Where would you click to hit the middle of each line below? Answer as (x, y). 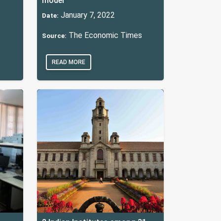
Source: (54, 36)
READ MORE (69, 62)
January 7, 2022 (87, 15)
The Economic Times (104, 35)
